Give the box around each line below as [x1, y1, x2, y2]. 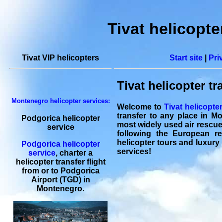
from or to [21, 166, 60, 175]
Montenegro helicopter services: [11, 97, 110, 105]
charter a [59, 149, 93, 157]
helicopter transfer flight [15, 158, 106, 166]
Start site [169, 54, 203, 62]
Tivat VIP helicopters [22, 54, 99, 62]
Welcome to [117, 102, 165, 111]
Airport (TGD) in [31, 175, 90, 184]
